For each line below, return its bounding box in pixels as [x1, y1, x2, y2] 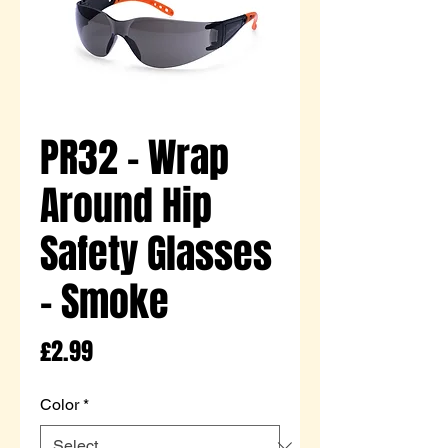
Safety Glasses [40, 223, 272, 283]
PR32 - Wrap [40, 127, 229, 187]
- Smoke [40, 271, 169, 331]
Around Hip [40, 175, 212, 235]
